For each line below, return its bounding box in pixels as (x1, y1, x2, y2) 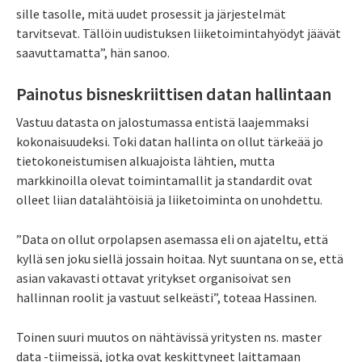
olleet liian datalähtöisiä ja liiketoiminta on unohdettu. (16, 192, 322, 208)
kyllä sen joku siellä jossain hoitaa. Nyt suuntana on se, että (16, 250, 343, 267)
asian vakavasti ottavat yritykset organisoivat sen (16, 270, 291, 287)
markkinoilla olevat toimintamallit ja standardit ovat (16, 172, 313, 189)
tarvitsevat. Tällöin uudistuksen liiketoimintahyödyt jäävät (16, 24, 341, 41)
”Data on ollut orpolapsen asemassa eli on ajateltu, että (16, 231, 328, 248)
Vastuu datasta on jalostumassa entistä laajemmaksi (16, 114, 309, 131)
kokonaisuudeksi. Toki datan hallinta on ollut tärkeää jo (16, 133, 323, 150)
